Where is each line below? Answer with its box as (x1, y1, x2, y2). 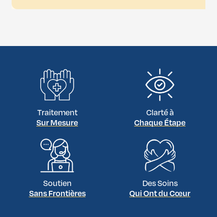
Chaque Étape (134, 117, 186, 129)
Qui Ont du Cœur (129, 188, 190, 200)
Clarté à (146, 107, 174, 119)
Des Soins (142, 178, 178, 189)
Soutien (43, 178, 72, 189)
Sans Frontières (29, 188, 86, 200)
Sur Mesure (36, 117, 78, 129)
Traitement (37, 107, 77, 119)
